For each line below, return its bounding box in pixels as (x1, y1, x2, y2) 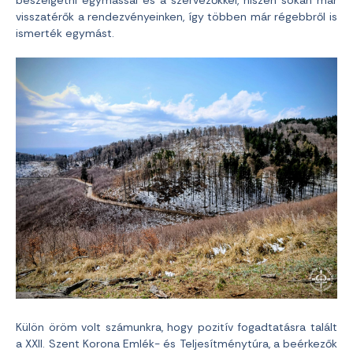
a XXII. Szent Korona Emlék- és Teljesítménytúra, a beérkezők (16, 336, 337, 351)
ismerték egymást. (16, 26, 114, 41)
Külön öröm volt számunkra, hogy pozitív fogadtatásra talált (16, 320, 337, 335)
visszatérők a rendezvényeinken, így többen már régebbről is (16, 9, 337, 24)
